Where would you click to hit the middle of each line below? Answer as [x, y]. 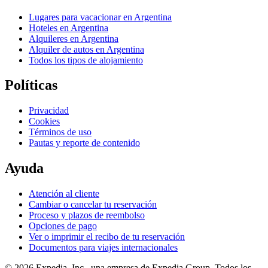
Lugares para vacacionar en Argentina [100, 17]
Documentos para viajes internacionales [103, 248]
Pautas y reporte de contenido [84, 143]
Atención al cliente [64, 194]
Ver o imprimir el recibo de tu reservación [107, 237]
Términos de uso [60, 132]
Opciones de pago [63, 226]
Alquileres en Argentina [74, 38]
